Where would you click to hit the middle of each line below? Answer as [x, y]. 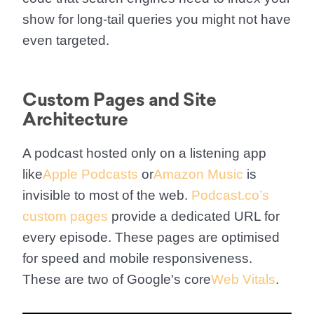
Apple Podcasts [90, 174]
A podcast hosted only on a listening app [144, 153]
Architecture [75, 119]
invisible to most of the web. [107, 195]
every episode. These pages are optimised [151, 237]
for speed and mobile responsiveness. [137, 258]
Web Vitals [243, 279]
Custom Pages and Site [120, 99]
